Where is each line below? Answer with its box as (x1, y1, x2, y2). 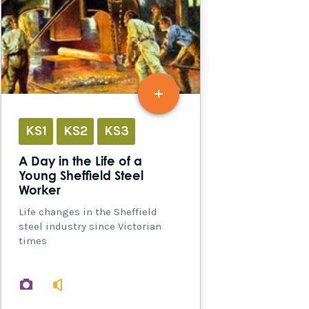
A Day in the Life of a (19, 155, 142, 168)
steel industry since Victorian (19, 219, 161, 232)
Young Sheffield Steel (19, 170, 143, 183)
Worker (19, 184, 61, 197)
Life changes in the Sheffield (19, 205, 157, 218)
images (41, 277, 78, 290)
